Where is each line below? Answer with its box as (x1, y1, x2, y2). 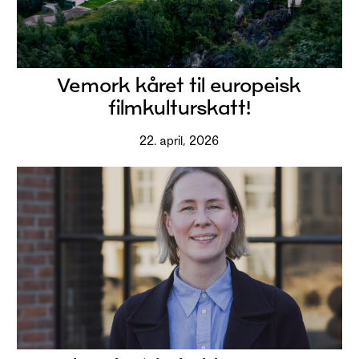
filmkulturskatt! (107, 95, 251, 119)
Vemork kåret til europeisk (57, 73, 302, 97)
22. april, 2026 (139, 134, 220, 148)
